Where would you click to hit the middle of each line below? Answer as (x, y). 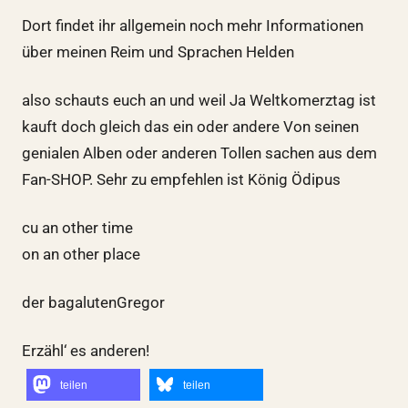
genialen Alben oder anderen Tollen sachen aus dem (199, 153)
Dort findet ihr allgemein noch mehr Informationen (192, 25)
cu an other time (77, 227)
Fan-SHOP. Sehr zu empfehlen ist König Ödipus (181, 179)
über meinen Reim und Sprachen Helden (158, 51)
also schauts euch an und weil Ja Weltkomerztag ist (199, 100)
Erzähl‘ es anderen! (85, 350)
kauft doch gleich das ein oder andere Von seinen (190, 126)
